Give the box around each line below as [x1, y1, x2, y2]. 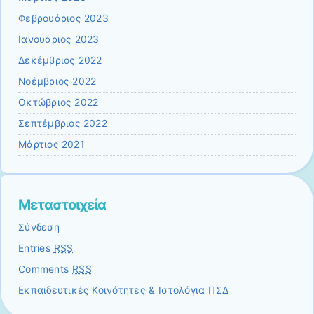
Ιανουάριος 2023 [18, 34, 100, 46]
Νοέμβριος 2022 [18, 76, 97, 88]
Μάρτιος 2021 [18, 139, 84, 151]
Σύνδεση [18, 221, 60, 233]
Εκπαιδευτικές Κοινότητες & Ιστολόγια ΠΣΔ [18, 285, 229, 296]
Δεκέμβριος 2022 [18, 55, 102, 67]
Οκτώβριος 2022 [18, 97, 99, 109]
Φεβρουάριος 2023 [18, 13, 109, 25]
